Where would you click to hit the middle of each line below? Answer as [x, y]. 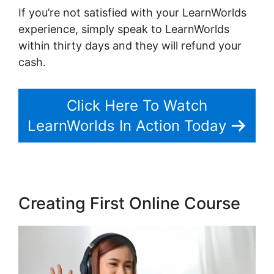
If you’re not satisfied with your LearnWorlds [132, 12]
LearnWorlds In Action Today [127, 125]
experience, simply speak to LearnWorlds [124, 29]
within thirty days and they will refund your [130, 45]
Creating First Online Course [129, 203]
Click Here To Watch [137, 105]
